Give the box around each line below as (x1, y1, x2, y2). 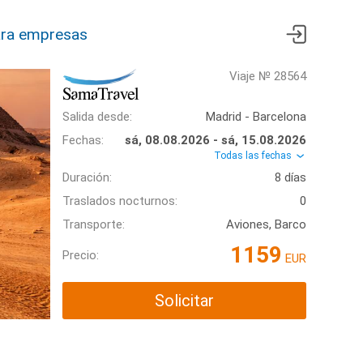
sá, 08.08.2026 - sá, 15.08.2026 (125, 133, 306, 147)
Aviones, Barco (226, 217, 306, 233)
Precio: (62, 247, 99, 263)
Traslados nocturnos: (62, 194, 177, 209)
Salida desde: (62, 109, 132, 124)
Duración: (62, 170, 112, 186)
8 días (275, 170, 306, 186)
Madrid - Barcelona (206, 109, 306, 124)
